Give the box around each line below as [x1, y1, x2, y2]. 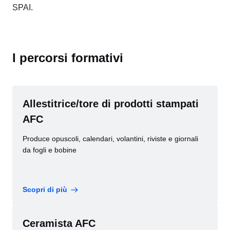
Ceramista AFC [23, 218, 95, 229]
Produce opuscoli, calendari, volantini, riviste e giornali [23, 135, 198, 143]
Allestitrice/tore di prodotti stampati [23, 98, 199, 109]
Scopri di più [23, 185, 67, 194]
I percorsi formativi [12, 51, 123, 65]
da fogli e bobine [23, 146, 76, 154]
